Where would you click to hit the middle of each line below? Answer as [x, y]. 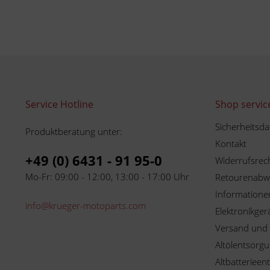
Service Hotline [59, 104]
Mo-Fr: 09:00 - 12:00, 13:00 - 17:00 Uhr [107, 177]
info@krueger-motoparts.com [86, 206]
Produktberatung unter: [74, 131]
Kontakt [231, 143]
